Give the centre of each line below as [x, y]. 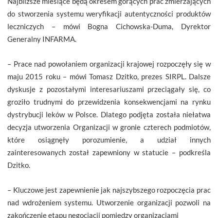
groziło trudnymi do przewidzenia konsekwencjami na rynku [109, 102]
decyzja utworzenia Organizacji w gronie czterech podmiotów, [109, 127]
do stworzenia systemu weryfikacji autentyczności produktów [109, 14]
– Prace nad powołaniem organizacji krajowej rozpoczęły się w [109, 64]
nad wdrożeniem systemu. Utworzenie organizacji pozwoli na [109, 203]
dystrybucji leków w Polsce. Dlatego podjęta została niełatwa [109, 115]
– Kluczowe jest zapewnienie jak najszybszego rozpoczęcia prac [109, 190]
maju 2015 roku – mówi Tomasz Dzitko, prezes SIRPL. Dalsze [109, 77]
